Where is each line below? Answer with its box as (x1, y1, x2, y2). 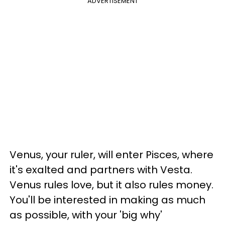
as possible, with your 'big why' (10, 208, 162, 222)
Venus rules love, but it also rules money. (10, 178, 213, 192)
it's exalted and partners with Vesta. (10, 163, 192, 177)
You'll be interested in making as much (10, 193, 205, 207)
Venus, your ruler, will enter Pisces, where (10, 148, 213, 162)
